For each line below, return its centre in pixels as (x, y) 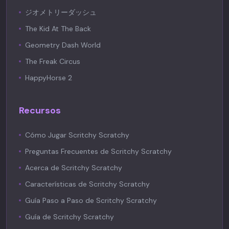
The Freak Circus (53, 61)
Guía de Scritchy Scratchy (70, 217)
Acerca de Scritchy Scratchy (74, 168)
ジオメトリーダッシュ (61, 12)
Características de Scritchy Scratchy (87, 184)
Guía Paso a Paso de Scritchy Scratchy (91, 200)
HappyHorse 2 (49, 78)
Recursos (40, 110)
